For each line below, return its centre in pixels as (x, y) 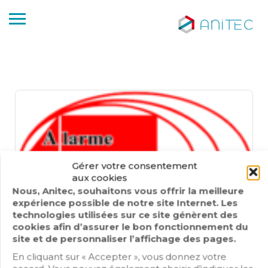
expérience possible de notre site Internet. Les (125, 202)
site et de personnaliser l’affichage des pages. (124, 238)
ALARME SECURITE (86, 254)
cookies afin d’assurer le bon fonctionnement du (130, 226)
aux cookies (99, 177)
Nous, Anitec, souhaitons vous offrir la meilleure (128, 191)
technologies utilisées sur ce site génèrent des (125, 214)
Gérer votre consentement (134, 165)
